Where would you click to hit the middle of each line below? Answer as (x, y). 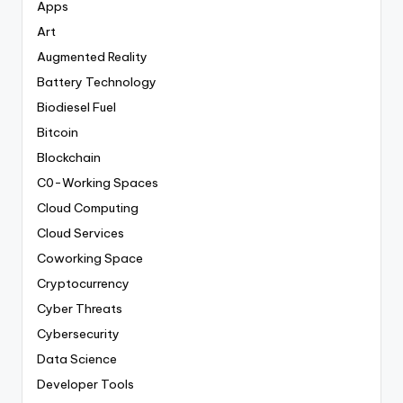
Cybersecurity (78, 334)
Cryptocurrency (83, 284)
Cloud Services (81, 233)
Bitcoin (58, 133)
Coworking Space (90, 259)
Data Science (77, 359)
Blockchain (69, 158)
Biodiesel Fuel (76, 107)
